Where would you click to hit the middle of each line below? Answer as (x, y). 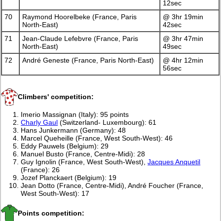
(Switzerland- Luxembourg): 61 (107, 123)
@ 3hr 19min (183, 17)
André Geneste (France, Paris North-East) (88, 60)
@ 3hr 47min (183, 39)
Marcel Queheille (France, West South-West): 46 (97, 138)
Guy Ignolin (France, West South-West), (84, 162)
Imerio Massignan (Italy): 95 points (75, 115)
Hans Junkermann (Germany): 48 (74, 130)
